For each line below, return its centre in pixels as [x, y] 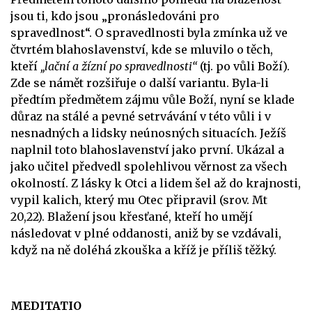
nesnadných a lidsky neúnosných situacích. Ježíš [148, 133]
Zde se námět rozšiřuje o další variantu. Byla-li [140, 83]
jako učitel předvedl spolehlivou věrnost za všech [149, 166]
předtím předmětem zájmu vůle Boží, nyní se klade [153, 99]
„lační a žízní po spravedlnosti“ [120, 66]
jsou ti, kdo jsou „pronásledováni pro [115, 16]
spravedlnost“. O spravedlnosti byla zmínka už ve [149, 32]
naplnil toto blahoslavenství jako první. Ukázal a [147, 149]
